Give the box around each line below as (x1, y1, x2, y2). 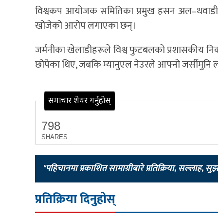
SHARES (41, 133, 68, 141)
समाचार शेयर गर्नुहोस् (48, 93, 111, 108)
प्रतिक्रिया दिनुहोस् (35, 189, 115, 209)
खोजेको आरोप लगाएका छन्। (35, 17, 136, 34)
